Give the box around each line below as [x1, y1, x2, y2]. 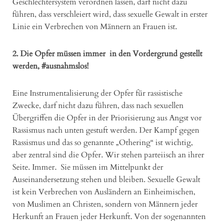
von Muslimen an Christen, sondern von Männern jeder [12, 198, 198, 210]
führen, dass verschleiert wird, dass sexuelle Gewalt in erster [12, 8, 208, 20]
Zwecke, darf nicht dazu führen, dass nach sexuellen [12, 100, 184, 111]
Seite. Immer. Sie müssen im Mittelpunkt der [12, 161, 163, 173]
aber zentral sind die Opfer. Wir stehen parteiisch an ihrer [12, 149, 204, 160]
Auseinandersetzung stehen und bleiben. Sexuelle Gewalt [12, 174, 200, 185]
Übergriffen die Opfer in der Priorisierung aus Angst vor [12, 112, 202, 123]
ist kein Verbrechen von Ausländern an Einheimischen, [12, 186, 195, 197]
